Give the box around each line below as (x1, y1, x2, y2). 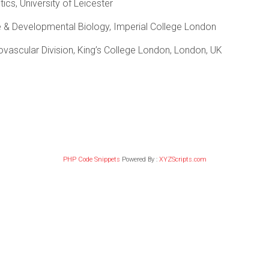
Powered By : (119, 155, 159, 163)
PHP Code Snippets (62, 155, 120, 163)
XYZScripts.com (159, 155, 207, 163)
